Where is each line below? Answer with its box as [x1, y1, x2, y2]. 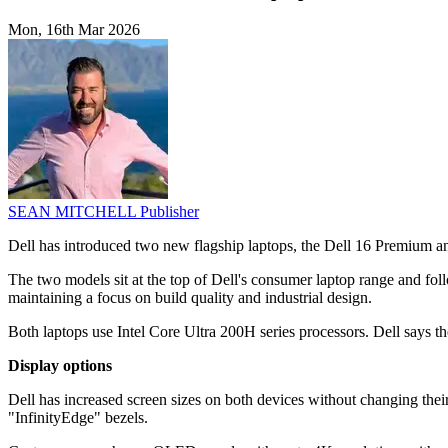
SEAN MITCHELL [8, 203, 140, 221]
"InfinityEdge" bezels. [8, 409, 148, 427]
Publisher [140, 203, 199, 221]
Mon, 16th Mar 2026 [8, 21, 140, 39]
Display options [8, 357, 112, 375]
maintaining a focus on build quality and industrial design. [8, 289, 372, 307]
